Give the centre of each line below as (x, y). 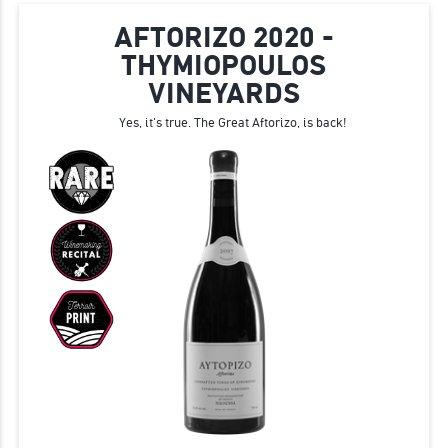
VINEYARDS (224, 94)
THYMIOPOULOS (224, 66)
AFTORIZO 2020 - (224, 38)
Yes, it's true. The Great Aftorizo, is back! (232, 123)
